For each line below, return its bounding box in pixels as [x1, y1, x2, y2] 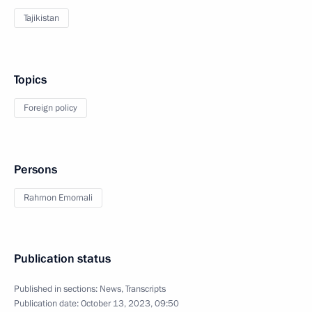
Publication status [14, 250, 111, 267]
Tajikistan [24, 11, 59, 24]
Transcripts [125, 282, 166, 295]
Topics [14, 71, 47, 88]
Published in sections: [14, 282, 100, 295]
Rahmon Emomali [24, 191, 93, 204]
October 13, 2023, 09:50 [81, 297, 179, 310]
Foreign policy [24, 101, 77, 114]
